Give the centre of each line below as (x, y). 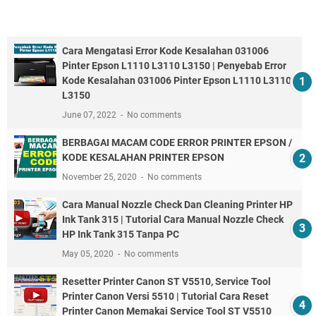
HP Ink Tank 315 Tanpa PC (121, 235)
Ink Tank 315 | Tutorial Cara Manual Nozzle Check (173, 220)
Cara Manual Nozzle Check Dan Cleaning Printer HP (177, 205)
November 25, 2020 (101, 177)
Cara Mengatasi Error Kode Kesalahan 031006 (165, 51)
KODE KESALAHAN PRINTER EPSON (143, 158)
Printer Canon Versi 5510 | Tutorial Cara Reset (165, 297)
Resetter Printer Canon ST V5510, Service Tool (166, 282)
